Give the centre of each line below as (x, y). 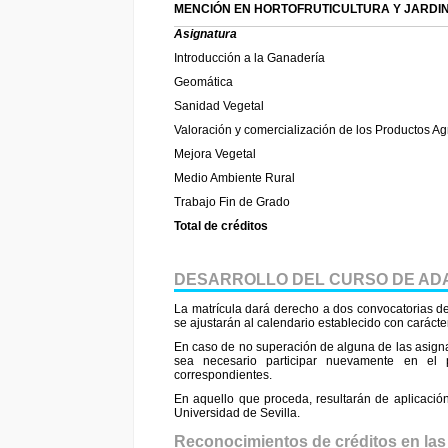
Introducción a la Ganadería (249, 58)
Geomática (203, 82)
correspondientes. (223, 374)
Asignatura (205, 34)
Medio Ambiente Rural (234, 178)
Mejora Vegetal (215, 154)
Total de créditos (221, 226)
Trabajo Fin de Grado (232, 202)
